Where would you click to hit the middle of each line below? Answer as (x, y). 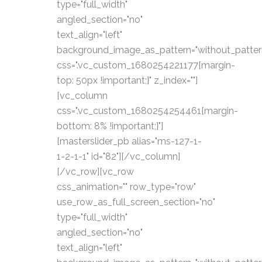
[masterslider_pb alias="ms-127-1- (129, 141)
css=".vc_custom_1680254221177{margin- (146, 65)
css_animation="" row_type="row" (126, 187)
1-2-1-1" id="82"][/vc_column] (118, 156)
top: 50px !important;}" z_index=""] (127, 80)
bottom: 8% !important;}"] (110, 126)
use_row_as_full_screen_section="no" (136, 202)
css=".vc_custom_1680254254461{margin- (147, 111)
